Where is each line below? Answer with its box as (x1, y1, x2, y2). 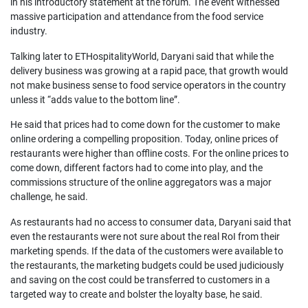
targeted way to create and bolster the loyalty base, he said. (10, 289, 265, 300)
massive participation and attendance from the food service (10, 10, 263, 22)
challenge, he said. (10, 191, 88, 203)
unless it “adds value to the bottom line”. (10, 93, 182, 105)
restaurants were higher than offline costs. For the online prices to (10, 148, 289, 159)
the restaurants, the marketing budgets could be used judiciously (10, 260, 284, 272)
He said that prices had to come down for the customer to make (10, 119, 280, 131)
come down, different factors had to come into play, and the (10, 162, 263, 174)
